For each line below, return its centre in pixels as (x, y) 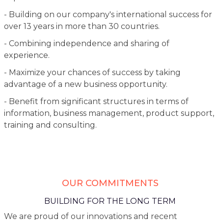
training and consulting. (50, 125)
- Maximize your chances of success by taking (92, 72)
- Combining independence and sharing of (86, 43)
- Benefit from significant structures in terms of (96, 101)
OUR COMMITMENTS (110, 183)
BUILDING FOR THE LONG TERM (110, 201)
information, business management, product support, (109, 113)
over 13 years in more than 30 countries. (82, 26)
